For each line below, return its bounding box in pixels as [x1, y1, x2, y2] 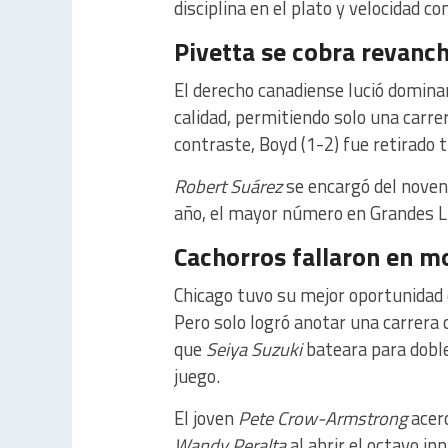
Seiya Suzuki [206, 335, 302, 364]
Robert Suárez [174, 172, 282, 201]
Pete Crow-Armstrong [238, 404, 407, 433]
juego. [174, 362, 220, 391]
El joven [174, 404, 238, 433]
